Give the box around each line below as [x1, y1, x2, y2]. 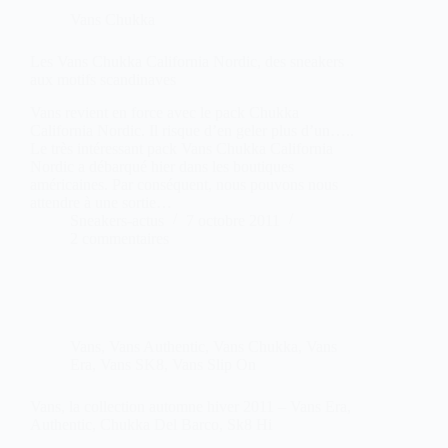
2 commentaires [70, 229, 169, 247]
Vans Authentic [109, 337, 205, 355]
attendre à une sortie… [30, 193, 172, 211]
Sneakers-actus [70, 211, 164, 229]
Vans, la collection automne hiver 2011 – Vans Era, [30, 397, 351, 415]
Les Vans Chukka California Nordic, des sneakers [30, 53, 344, 71]
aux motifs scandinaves [30, 71, 176, 89]
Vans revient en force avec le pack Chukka [30, 103, 299, 121]
